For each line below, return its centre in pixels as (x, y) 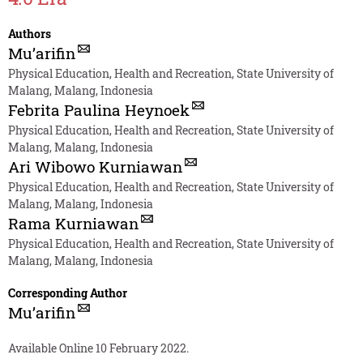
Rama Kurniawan (73, 224)
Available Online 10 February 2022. (98, 348)
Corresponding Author (67, 293)
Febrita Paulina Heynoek (98, 110)
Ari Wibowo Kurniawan (95, 167)
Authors (29, 34)
